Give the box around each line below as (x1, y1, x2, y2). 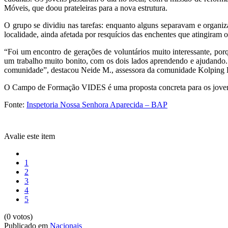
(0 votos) (4, 212, 33, 221)
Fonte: (4, 100, 26, 109)
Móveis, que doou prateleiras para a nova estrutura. (4, 3, 167, 12)
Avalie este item (4, 131, 55, 140)
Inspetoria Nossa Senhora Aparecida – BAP (26, 100, 167, 109)
